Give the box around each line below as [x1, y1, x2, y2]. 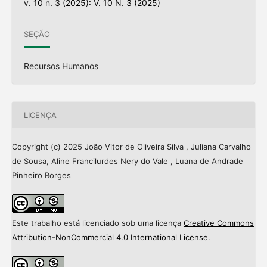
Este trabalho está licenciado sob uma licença [11, 218, 184, 228]
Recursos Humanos [23, 61, 98, 72]
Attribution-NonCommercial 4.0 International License [11, 232, 208, 243]
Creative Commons [183, 218, 254, 228]
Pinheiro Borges [11, 170, 71, 181]
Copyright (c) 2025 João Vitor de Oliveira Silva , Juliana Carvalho [11, 142, 251, 152]
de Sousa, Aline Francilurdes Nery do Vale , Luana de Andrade [11, 156, 243, 166]
